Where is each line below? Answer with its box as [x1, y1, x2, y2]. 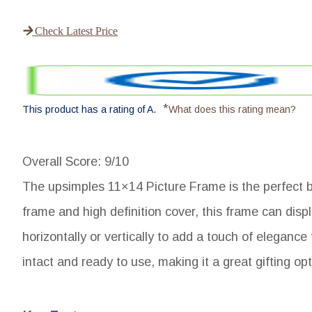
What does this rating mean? [169, 104, 296, 115]
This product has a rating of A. [22, 104, 156, 115]
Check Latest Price [32, 25, 118, 37]
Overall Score [22, 155, 97, 169]
